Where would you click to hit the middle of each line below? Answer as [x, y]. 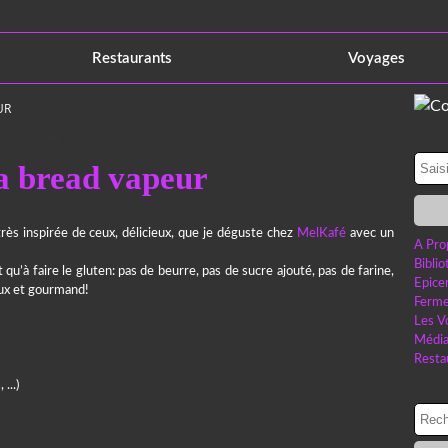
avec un [370, 233]
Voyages [377, 58]
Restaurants [132, 58]
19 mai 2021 [54, 142]
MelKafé [322, 233]
